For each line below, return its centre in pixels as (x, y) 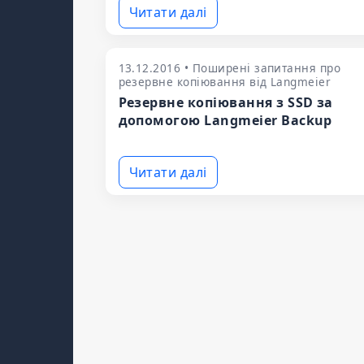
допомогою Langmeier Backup (225, 120)
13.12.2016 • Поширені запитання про (230, 68)
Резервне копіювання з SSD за (225, 102)
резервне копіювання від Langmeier (225, 82)
